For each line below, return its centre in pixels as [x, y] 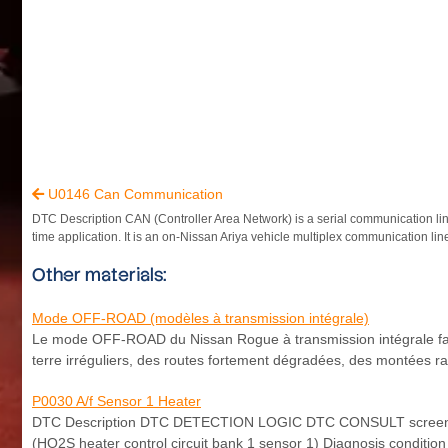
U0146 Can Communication [133, 193]
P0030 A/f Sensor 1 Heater [116, 400]
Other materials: [99, 274]
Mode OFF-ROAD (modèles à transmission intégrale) [200, 317]
